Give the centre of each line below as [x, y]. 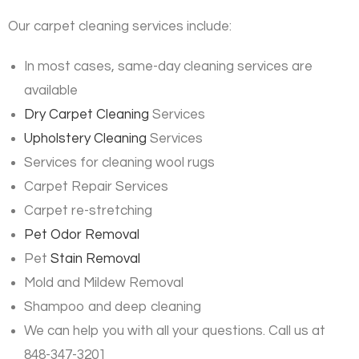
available [51, 91]
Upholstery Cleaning [85, 139]
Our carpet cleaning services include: [120, 27]
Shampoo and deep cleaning [113, 307]
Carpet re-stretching [88, 211]
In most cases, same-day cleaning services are [168, 67]
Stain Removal [95, 259]
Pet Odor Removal [82, 235]
